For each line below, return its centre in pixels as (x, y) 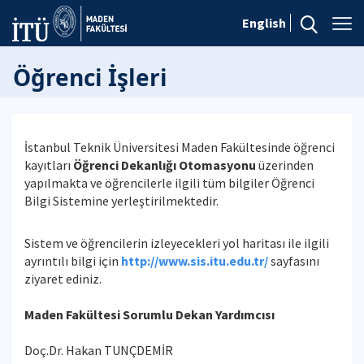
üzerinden (286, 165)
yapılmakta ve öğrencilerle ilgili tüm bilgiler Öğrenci (169, 183)
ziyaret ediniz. (63, 279)
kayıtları (49, 165)
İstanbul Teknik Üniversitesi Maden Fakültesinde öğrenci (180, 147)
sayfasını (295, 261)
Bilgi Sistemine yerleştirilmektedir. (121, 201)
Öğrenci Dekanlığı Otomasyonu (166, 165)
